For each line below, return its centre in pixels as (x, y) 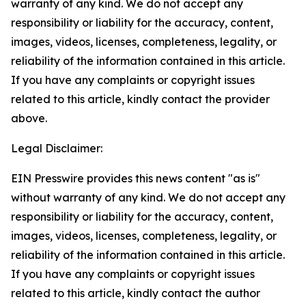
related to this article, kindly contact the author (136, 293)
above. (29, 118)
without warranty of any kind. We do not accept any (148, 197)
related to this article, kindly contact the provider (140, 99)
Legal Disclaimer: (57, 148)
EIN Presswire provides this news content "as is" (136, 178)
